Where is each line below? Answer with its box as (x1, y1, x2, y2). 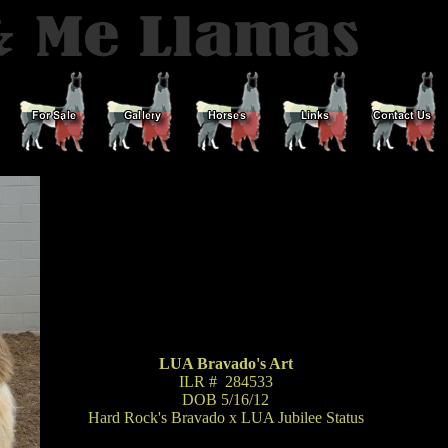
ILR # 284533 (178, 373, 273, 390)
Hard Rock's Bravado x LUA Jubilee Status (87, 409, 364, 426)
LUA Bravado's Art (158, 355, 293, 372)
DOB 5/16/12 (182, 391, 269, 408)
